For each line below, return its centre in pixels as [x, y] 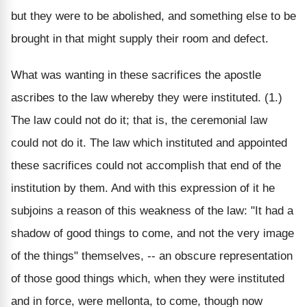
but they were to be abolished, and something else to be [153, 16]
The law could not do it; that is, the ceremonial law [139, 120]
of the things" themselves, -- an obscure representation [152, 256]
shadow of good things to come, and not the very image [152, 233]
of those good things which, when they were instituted [148, 278]
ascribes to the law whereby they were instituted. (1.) [147, 97]
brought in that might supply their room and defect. [140, 38]
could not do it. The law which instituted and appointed [149, 143]
